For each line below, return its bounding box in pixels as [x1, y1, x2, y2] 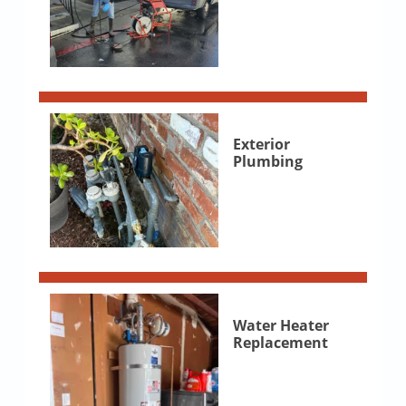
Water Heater [232, 315, 329, 335]
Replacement [232, 333, 328, 353]
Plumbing [232, 151, 303, 172]
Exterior [232, 134, 290, 155]
